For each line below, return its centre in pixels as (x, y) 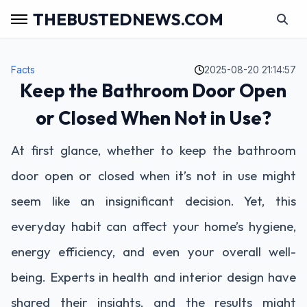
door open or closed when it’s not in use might (153, 175)
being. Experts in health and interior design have (153, 277)
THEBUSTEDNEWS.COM (128, 19)
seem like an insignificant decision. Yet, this (153, 201)
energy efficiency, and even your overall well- (153, 251)
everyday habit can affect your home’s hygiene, (153, 226)
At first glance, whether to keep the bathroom (153, 150)
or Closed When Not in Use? (153, 118)
